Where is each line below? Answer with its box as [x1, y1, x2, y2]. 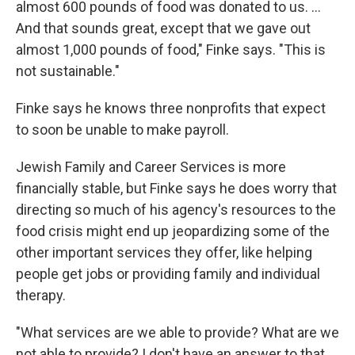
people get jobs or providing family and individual [16, 265, 320, 282]
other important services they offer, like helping [16, 244, 312, 261]
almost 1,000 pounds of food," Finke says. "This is [16, 41, 326, 58]
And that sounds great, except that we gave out [16, 20, 311, 36]
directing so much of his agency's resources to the [16, 201, 336, 218]
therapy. [16, 287, 66, 303]
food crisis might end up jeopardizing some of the [16, 223, 330, 239]
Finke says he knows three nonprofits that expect [16, 100, 326, 116]
